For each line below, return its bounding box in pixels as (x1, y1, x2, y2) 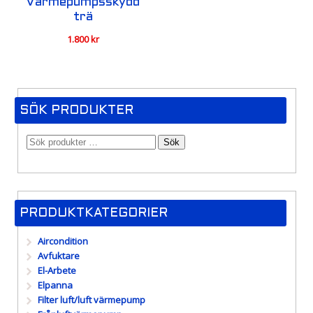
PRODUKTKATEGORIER (19, 208, 168, 220)
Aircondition (38, 235, 89, 248)
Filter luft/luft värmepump (38, 293, 146, 307)
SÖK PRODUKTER (19, 104, 133, 117)
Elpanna (38, 279, 73, 292)
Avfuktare (38, 249, 80, 263)
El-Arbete (38, 264, 77, 277)
